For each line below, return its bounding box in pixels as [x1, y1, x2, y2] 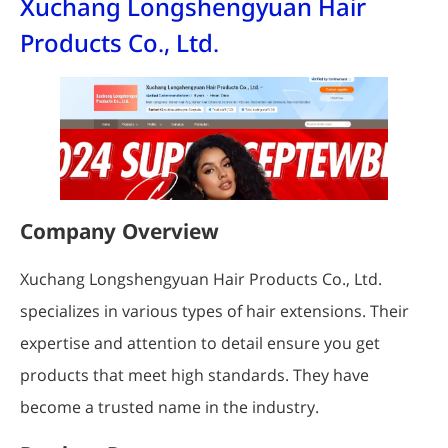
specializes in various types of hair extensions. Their [20, 299, 409, 322]
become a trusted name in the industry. [20, 395, 319, 418]
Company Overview [20, 216, 219, 245]
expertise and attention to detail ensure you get [20, 331, 380, 354]
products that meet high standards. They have [20, 363, 369, 386]
